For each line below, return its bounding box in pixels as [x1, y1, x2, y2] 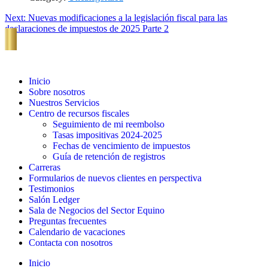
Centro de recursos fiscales [29, 108, 129, 119]
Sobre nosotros [29, 87, 85, 98]
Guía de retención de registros [53, 151, 165, 162]
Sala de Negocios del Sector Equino [29, 205, 165, 216]
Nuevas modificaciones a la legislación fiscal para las [28, 13, 227, 23]
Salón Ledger [29, 194, 80, 205]
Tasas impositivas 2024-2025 [53, 130, 162, 141]
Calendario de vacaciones [29, 227, 125, 237]
